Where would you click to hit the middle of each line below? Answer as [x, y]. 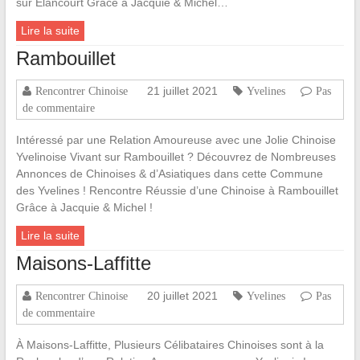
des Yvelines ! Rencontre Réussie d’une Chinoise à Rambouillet [177, 191]
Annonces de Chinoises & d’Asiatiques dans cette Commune [169, 174]
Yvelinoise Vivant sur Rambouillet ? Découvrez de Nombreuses [176, 157]
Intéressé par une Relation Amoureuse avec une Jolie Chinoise [176, 140]
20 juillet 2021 [182, 296]
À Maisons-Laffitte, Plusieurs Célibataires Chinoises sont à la [170, 345]
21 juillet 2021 [182, 91]
